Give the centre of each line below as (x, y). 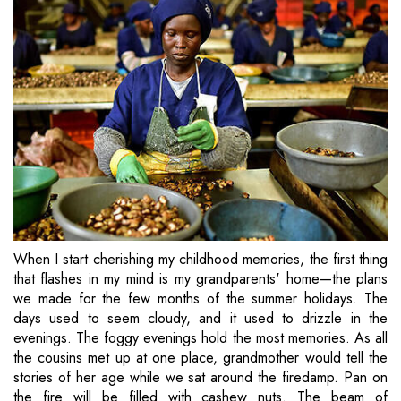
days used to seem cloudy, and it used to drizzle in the (200, 319)
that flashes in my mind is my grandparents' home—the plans (200, 279)
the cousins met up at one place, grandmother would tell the (200, 358)
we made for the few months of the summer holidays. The (200, 299)
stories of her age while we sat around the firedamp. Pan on (200, 378)
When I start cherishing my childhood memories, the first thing (200, 260)
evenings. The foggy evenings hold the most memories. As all (200, 338)
